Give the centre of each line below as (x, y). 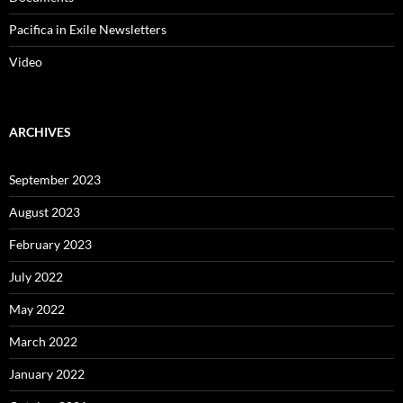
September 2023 (55, 179)
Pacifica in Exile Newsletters (88, 29)
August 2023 (45, 212)
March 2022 (43, 341)
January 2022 (47, 374)
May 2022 (37, 309)
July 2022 (36, 277)
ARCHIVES (40, 132)
